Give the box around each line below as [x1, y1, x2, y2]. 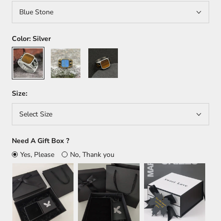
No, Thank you [70, 150, 114, 159]
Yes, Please [20, 150, 54, 159]
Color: [12, 34, 33, 43]
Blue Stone [19, 7, 53, 17]
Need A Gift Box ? [12, 136, 69, 146]
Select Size [19, 110, 52, 119]
